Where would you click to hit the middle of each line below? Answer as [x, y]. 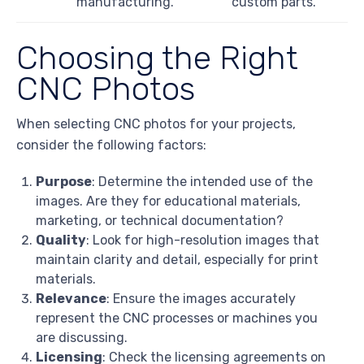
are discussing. [82, 338]
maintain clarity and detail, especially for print [177, 260]
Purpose [64, 182]
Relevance [71, 299]
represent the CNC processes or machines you [177, 318]
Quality [61, 240]
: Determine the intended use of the [202, 182]
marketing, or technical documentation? [160, 221]
